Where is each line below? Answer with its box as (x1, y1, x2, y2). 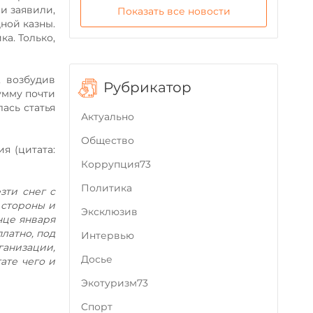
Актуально (81, 110, 135, 123)
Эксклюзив (81, 205, 138, 218)
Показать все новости (117, 5, 231, 17)
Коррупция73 (81, 158, 152, 170)
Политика (81, 182, 133, 194)
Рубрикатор (103, 79, 192, 96)
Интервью (81, 229, 135, 242)
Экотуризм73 (81, 277, 149, 289)
